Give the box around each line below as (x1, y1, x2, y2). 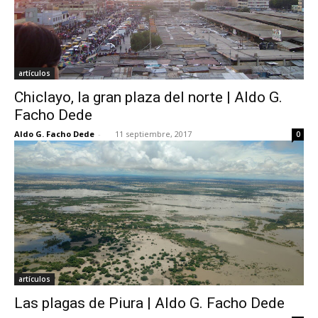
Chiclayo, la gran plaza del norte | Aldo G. (14, 88, 283, 106)
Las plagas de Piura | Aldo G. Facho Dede (14, 294, 285, 312)
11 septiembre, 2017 (115, 128, 192, 139)
